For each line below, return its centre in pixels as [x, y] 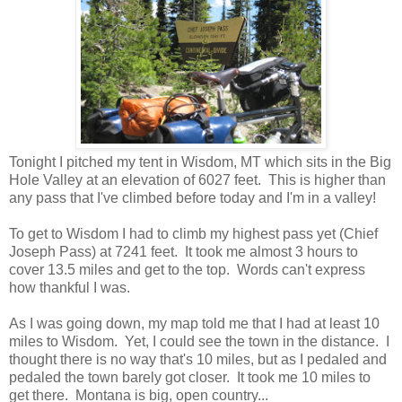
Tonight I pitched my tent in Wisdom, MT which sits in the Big [200, 162]
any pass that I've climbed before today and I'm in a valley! [192, 198]
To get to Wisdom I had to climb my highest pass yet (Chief [193, 234]
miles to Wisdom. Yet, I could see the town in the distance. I [199, 342]
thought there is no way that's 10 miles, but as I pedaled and [198, 360]
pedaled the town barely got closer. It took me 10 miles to [190, 378]
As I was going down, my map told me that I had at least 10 [194, 324]
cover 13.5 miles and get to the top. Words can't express [187, 270]
